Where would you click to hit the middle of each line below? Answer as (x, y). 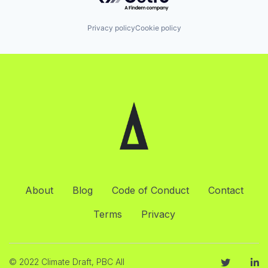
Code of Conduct (150, 190)
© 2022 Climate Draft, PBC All (67, 262)
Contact (226, 190)
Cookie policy (158, 28)
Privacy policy (111, 28)
